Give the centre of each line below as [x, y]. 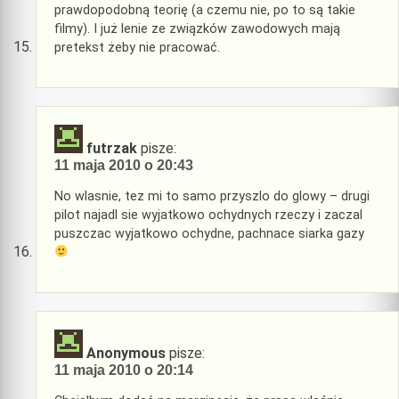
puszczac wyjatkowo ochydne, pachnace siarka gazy [209, 233]
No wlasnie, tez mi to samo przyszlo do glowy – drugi [212, 196]
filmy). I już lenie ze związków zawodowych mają [197, 29]
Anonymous [126, 354]
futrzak [112, 149]
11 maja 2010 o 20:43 [124, 166]
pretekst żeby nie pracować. [137, 48]
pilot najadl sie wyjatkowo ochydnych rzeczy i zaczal [208, 215]
